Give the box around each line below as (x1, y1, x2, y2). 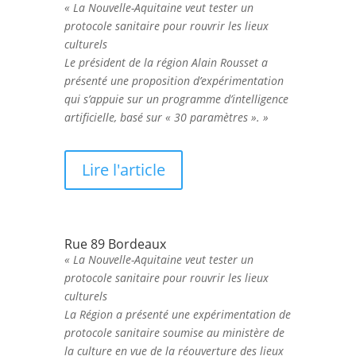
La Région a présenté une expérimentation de (64, 306, 291, 322)
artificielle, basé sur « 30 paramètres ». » (64, 109, 269, 125)
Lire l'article (81, 158, 165, 180)
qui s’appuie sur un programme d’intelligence (64, 91, 288, 106)
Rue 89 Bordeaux (64, 234, 166, 253)
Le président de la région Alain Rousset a (64, 54, 268, 70)
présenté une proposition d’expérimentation (64, 72, 284, 88)
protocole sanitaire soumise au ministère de (64, 324, 284, 340)
